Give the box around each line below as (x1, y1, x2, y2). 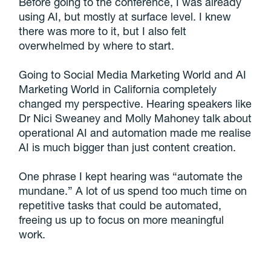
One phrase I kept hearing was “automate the (19, 169, 243, 183)
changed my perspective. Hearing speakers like (19, 97, 252, 111)
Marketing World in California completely (19, 82, 217, 96)
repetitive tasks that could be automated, (19, 198, 222, 212)
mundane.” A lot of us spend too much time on (19, 184, 247, 198)
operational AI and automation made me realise (19, 126, 252, 140)
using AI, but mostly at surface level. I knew (19, 10, 232, 24)
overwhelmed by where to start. (19, 39, 175, 53)
